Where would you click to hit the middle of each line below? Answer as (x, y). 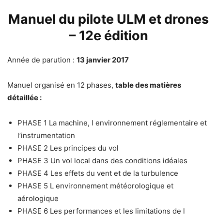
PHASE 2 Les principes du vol (68, 148)
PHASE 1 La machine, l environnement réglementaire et (112, 123)
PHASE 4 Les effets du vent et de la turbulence (98, 173)
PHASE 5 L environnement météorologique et (95, 186)
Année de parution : (42, 60)
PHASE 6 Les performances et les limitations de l (101, 211)
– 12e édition (108, 36)
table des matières (148, 85)
